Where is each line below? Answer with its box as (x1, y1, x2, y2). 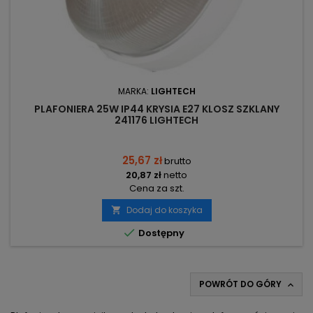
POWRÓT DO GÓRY (199, 278, 284, 291)
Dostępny (136, 226, 184, 240)
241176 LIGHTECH (115, 113, 198, 128)
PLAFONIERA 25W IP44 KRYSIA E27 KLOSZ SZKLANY (34, 102, 279, 117)
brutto (163, 154, 191, 168)
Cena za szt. (129, 182, 184, 196)
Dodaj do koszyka (126, 204, 203, 217)
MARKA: (117, 85, 151, 98)
